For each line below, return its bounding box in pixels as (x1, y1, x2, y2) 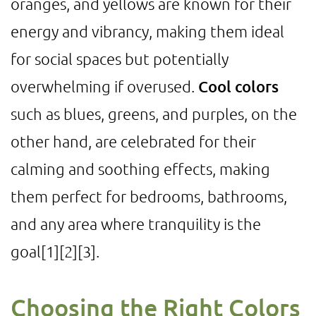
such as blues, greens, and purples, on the (11, 104, 297, 123)
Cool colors (198, 77, 279, 96)
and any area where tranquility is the (11, 214, 261, 233)
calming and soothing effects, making (11, 159, 270, 178)
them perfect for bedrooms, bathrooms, (11, 187, 287, 205)
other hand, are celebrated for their (11, 132, 256, 150)
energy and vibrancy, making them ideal (11, 22, 284, 40)
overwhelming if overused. (11, 77, 198, 95)
